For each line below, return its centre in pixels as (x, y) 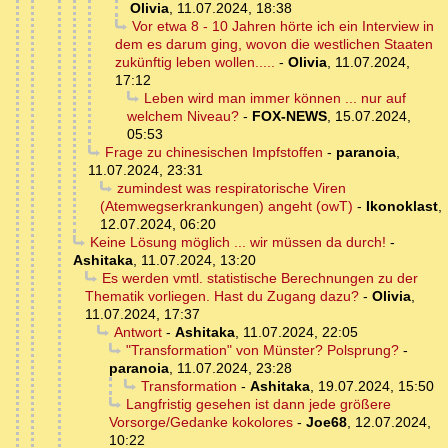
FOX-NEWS (289, 115)
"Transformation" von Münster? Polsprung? (262, 349)
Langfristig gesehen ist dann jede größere (258, 403)
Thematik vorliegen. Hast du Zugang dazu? (222, 295)
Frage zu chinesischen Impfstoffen (213, 151)
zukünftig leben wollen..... (195, 61)
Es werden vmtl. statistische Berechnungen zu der (259, 277)
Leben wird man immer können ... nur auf (274, 97)
